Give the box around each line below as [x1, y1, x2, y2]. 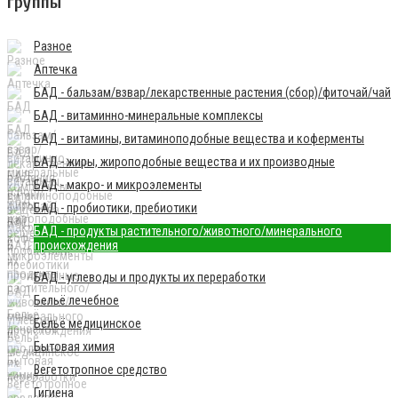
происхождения [34, 238, 118, 253]
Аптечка [34, 62, 77, 77]
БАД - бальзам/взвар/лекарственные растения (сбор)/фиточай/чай [34, 85, 391, 100]
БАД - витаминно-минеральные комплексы [34, 108, 263, 123]
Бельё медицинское [34, 316, 141, 331]
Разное [34, 39, 72, 54]
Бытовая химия [34, 339, 115, 354]
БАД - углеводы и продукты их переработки [34, 270, 266, 285]
